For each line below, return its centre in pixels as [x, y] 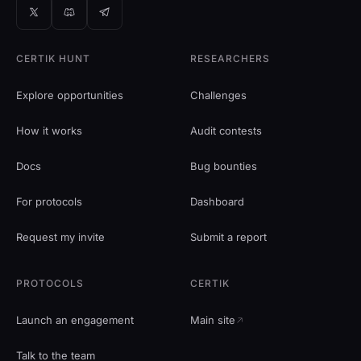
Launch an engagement [75, 320]
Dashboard [217, 202]
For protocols [49, 202]
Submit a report [228, 237]
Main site [213, 320]
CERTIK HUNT [53, 59]
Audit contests [226, 131]
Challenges [218, 95]
